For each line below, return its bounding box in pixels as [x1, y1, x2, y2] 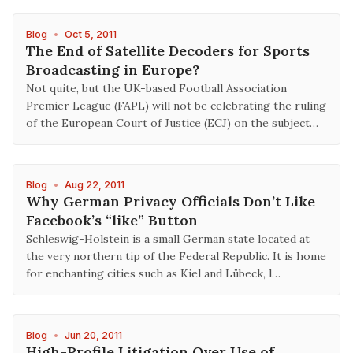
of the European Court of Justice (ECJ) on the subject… [26, 116, 318, 130]
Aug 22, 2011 [65, 179, 124, 191]
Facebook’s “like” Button [26, 211, 198, 229]
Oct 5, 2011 [65, 28, 117, 40]
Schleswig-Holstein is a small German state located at [26, 232, 310, 246]
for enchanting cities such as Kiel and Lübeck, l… [26, 266, 281, 281]
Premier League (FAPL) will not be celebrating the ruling [26, 98, 326, 113]
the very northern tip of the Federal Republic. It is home [26, 249, 326, 263]
